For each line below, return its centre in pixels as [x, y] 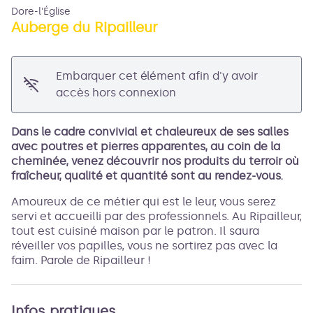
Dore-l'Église [41, 12]
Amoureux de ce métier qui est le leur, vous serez [144, 202]
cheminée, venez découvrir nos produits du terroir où [155, 161]
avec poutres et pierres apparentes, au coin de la [146, 146]
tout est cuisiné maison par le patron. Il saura [135, 231]
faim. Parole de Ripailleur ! [81, 260]
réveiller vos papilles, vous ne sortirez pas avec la [144, 246]
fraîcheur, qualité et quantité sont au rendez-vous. [147, 176]
